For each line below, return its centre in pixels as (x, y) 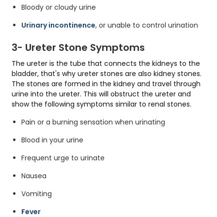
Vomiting (37, 194)
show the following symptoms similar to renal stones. (101, 104)
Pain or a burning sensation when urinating (93, 122)
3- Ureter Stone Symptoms (78, 47)
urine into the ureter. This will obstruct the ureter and (101, 94)
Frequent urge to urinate (63, 158)
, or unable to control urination (147, 25)
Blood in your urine (52, 140)
